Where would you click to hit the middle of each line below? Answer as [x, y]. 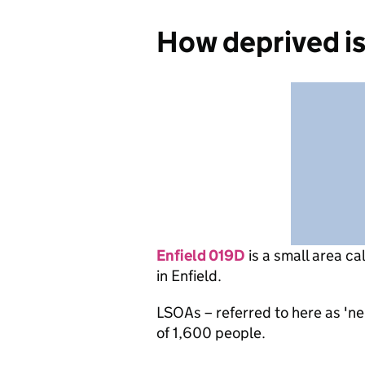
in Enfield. [189, 276]
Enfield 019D [201, 255]
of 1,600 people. [211, 333]
